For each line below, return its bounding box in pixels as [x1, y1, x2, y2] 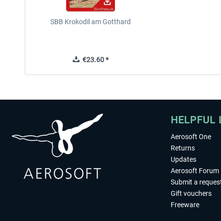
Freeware [171, 201, 199, 209]
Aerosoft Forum [171, 167, 219, 175]
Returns [171, 144, 195, 152]
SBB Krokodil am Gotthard [50, 18, 131, 26]
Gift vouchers [171, 189, 212, 197]
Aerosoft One [171, 133, 211, 141]
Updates [171, 155, 196, 163]
